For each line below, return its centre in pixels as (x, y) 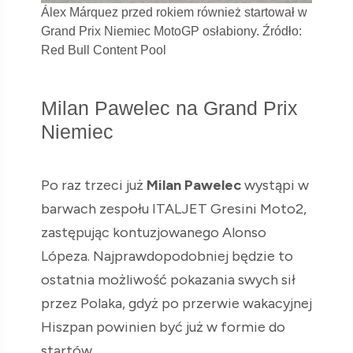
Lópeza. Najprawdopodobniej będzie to (167, 256)
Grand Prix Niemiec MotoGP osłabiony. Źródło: (171, 31)
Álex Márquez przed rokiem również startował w (174, 12)
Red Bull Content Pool (104, 50)
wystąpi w (275, 185)
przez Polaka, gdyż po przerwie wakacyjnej (176, 303)
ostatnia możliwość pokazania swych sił (168, 279)
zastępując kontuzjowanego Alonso (154, 232)
